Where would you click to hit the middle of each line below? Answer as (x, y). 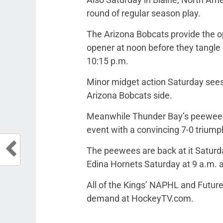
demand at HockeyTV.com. (140, 198)
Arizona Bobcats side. (129, 95)
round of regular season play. (144, 13)
